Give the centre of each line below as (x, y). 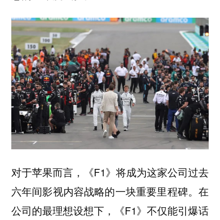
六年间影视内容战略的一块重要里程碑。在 (110, 191)
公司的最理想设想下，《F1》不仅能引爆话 (110, 210)
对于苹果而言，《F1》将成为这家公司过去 (110, 172)
